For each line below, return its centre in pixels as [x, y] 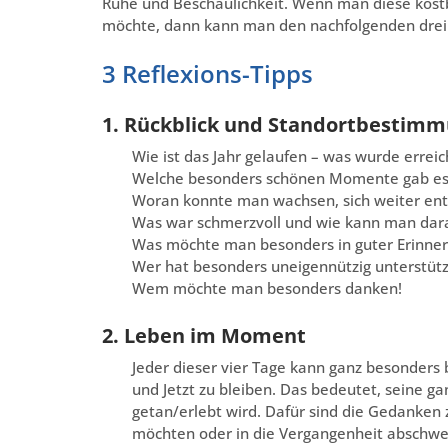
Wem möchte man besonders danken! [267, 288]
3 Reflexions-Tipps [207, 74]
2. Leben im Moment [204, 336]
